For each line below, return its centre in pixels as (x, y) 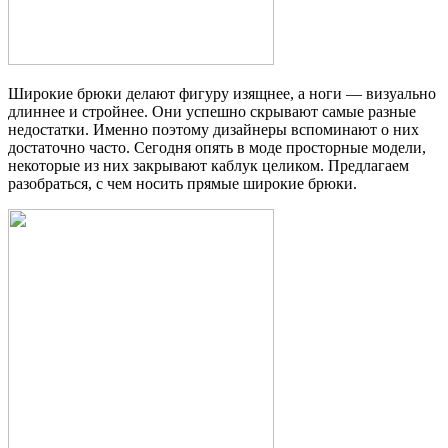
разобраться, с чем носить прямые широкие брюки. (182, 183)
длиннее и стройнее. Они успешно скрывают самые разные (212, 111)
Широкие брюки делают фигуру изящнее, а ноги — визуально (222, 93)
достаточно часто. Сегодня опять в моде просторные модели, (217, 147)
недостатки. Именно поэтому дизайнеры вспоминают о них (213, 129)
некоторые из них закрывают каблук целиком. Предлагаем (208, 165)
